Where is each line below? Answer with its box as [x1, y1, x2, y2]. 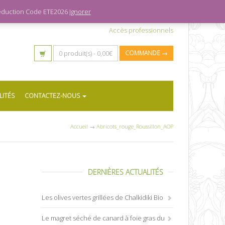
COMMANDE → [125, 49, 168, 57]
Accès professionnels [108, 26, 173, 35]
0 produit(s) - [58, 49, 97, 58]
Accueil [70, 123, 88, 130]
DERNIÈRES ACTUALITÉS [88, 167, 163, 177]
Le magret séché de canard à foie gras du [42, 213, 165, 222]
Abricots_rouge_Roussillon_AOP [96, 123, 173, 130]
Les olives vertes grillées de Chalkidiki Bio [42, 193, 163, 202]
